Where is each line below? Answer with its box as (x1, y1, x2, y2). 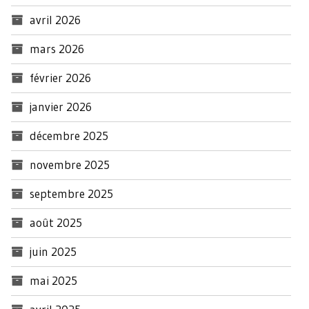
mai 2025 (30, 272, 77, 288)
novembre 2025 (30, 157, 110, 172)
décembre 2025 (30, 128, 108, 143)
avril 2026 (30, 12, 81, 27)
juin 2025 (30, 243, 77, 259)
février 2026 (30, 70, 91, 85)
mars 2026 (30, 41, 84, 56)
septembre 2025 (30, 186, 113, 201)
